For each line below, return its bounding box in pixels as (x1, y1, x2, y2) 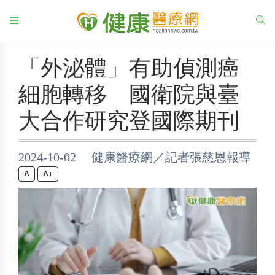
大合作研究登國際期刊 (18, 109, 239, 133)
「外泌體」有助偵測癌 (18, 56, 239, 80)
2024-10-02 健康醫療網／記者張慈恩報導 (18, 150, 251, 164)
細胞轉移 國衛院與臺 (18, 82, 239, 107)
